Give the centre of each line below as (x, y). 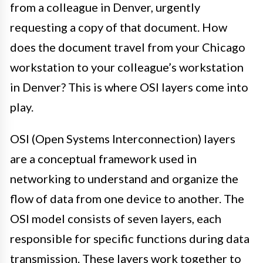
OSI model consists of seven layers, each (116, 219)
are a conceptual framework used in (103, 159)
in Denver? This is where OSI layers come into (129, 87)
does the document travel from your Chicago (128, 47)
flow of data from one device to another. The (127, 199)
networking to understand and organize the (124, 179)
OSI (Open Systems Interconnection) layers (123, 139)
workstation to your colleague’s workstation (127, 67)
